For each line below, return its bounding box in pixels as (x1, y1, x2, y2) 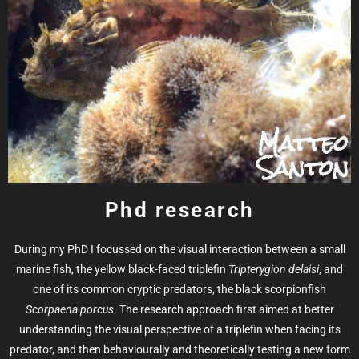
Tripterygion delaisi (228, 263, 319, 276)
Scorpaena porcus (25, 303, 114, 317)
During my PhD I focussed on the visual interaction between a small (14, 243, 345, 256)
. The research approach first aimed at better (113, 303, 334, 317)
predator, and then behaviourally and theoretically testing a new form (9, 343, 350, 357)
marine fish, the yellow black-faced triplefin (16, 263, 228, 276)
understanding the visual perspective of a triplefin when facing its (18, 323, 341, 337)
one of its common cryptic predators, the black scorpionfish (33, 283, 326, 296)
